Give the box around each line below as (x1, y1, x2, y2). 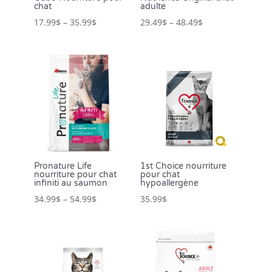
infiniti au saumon (34, 178, 107, 189)
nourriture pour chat (34, 169, 117, 180)
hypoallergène (140, 178, 199, 189)
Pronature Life (34, 161, 92, 172)
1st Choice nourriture (140, 161, 226, 172)
